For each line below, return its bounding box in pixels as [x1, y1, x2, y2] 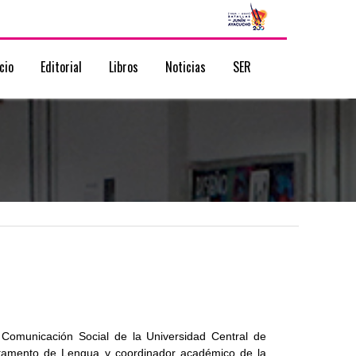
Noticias [165, 57, 206, 76]
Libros [109, 57, 138, 76]
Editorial [41, 57, 82, 76]
